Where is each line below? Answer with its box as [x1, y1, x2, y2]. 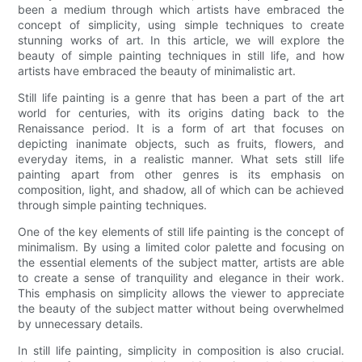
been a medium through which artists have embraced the [18, 2, 344, 16]
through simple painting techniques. [18, 197, 208, 212]
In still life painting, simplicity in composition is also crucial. [18, 343, 344, 357]
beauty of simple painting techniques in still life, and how [18, 48, 344, 62]
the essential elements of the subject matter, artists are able [18, 255, 344, 269]
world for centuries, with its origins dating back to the [18, 105, 344, 120]
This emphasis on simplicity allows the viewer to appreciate [18, 285, 344, 300]
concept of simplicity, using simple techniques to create [18, 17, 344, 32]
